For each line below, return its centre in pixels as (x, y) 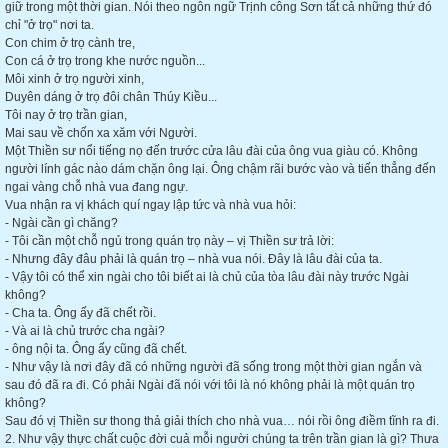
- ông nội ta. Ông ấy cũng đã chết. (96, 349)
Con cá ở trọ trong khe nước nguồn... (105, 61)
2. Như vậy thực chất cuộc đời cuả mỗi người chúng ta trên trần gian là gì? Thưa (222, 439)
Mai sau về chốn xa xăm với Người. (101, 133)
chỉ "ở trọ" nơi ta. (49, 25)
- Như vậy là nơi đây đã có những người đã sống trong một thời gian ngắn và (213, 367)
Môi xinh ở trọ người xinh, (74, 79)
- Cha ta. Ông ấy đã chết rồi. (80, 313)
